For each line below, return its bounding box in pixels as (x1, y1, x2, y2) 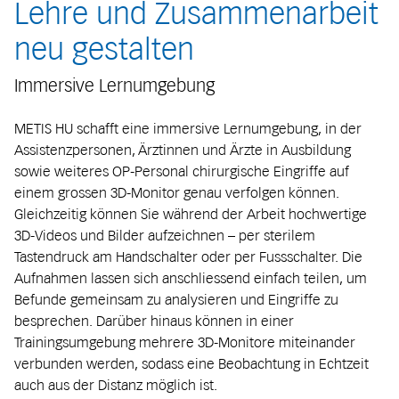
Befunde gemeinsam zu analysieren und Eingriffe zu (14, 289, 338, 308)
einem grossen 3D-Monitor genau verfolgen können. (14, 183, 339, 201)
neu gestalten (14, 30, 194, 68)
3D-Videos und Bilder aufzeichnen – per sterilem (14, 225, 315, 244)
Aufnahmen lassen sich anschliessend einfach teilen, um (14, 268, 367, 287)
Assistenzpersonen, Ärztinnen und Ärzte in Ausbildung (14, 140, 351, 159)
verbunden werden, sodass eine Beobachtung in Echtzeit (14, 354, 369, 372)
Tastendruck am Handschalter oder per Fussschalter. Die (14, 247, 362, 265)
